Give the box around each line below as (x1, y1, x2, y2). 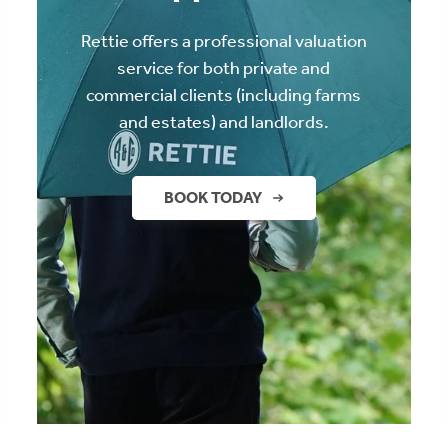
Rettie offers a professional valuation (80, 29, 367, 52)
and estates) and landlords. (118, 110, 329, 133)
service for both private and (117, 56, 331, 79)
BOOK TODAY (163, 187, 262, 207)
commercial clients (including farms (86, 83, 362, 106)
